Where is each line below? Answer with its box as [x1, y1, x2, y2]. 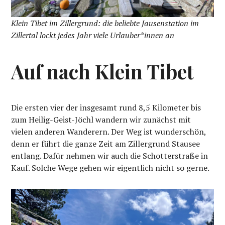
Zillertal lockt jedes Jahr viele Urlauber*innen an [11, 29, 175, 41]
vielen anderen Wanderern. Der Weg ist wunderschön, [11, 126, 206, 137]
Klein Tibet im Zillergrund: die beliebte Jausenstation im [11, 17, 199, 29]
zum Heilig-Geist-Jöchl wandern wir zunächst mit [11, 114, 191, 125]
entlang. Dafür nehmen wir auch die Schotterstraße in [11, 150, 208, 161]
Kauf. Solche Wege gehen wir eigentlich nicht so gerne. [11, 162, 210, 173]
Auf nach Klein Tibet [11, 58, 194, 84]
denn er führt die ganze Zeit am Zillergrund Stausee [11, 138, 200, 149]
